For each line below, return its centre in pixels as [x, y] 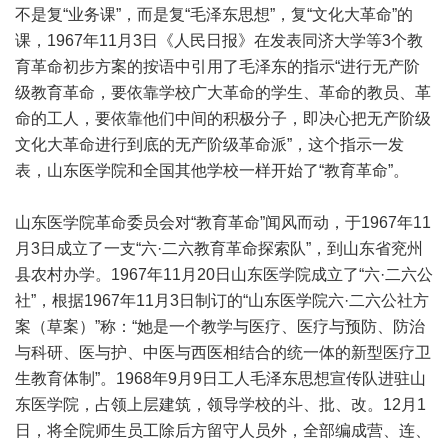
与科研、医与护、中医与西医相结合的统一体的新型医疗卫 [223, 352]
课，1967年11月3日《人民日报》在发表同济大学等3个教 [219, 40]
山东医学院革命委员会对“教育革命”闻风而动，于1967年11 [223, 222]
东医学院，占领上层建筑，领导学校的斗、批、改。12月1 [220, 404]
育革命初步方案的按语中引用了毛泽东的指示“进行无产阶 [217, 66]
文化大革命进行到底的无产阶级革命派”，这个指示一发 [209, 144]
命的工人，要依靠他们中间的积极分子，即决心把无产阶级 [223, 118]
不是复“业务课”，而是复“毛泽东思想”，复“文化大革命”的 [214, 14]
